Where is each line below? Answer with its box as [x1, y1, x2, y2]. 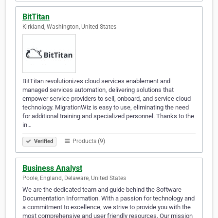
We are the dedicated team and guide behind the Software [22, 186, 182, 194]
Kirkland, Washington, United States [22, 23, 116, 31]
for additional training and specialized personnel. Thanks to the [22, 112, 194, 120]
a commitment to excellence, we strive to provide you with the [22, 203, 191, 211]
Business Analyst [22, 163, 82, 173]
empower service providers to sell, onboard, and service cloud [22, 95, 191, 103]
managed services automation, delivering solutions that [22, 86, 174, 94]
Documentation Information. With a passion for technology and [22, 195, 195, 202]
